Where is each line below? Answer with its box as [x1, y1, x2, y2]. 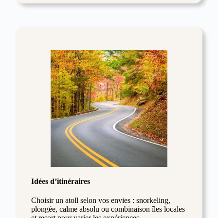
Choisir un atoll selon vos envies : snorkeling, [31, 196, 170, 205]
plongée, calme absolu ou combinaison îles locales [31, 205, 185, 214]
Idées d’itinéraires [31, 177, 90, 186]
